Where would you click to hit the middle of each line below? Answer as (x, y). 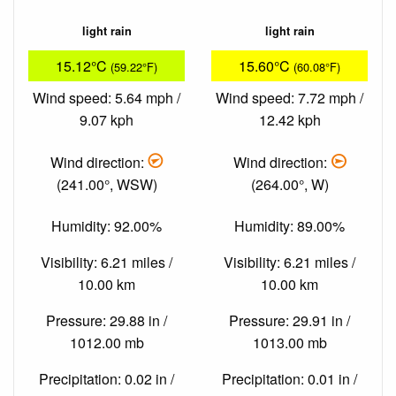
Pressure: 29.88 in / (107, 321)
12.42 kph (289, 120)
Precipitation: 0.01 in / (289, 379)
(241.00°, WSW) (107, 184)
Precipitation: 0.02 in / (107, 379)
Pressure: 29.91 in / (289, 321)
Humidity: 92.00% (107, 226)
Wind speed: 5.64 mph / (107, 98)
